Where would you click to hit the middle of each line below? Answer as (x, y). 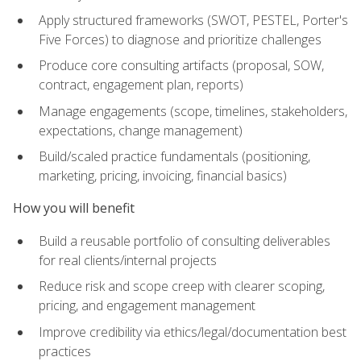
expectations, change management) (141, 130)
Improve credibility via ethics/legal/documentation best (193, 332)
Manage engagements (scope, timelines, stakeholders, (193, 111)
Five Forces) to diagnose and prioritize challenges (180, 39)
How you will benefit (74, 208)
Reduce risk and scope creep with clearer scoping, (182, 286)
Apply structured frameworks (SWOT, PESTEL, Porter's (193, 20)
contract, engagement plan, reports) (141, 85)
